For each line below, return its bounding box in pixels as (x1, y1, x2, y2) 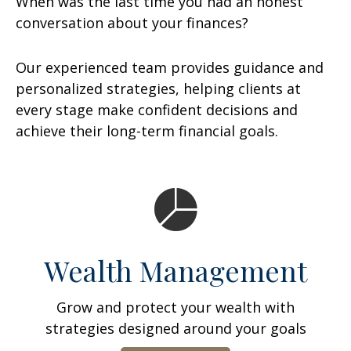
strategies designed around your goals (45, 319, 306, 338)
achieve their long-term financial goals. (16, 121, 278, 140)
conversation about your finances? (16, 13, 248, 32)
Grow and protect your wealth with (56, 298, 295, 317)
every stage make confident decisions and (16, 100, 298, 119)
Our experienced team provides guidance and (16, 58, 324, 77)
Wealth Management (44, 251, 307, 289)
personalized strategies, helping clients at (16, 79, 301, 98)
